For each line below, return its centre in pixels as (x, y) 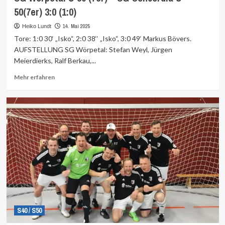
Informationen (75, 85)
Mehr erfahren (34, 77)
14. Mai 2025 (76, 26)
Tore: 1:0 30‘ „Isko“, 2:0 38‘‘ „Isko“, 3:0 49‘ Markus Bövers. (102, 38)
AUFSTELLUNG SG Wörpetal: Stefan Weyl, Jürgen (93, 49)
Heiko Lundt (36, 26)
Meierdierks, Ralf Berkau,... (55, 61)
